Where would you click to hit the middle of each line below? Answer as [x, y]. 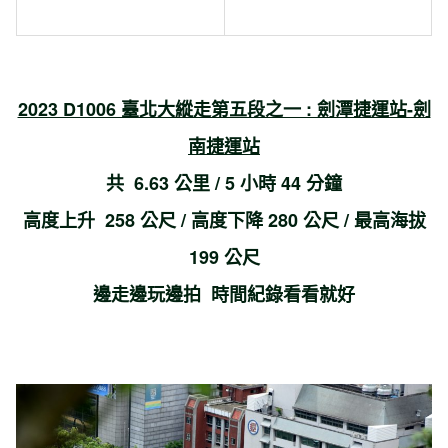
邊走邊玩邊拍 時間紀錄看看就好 [224, 293]
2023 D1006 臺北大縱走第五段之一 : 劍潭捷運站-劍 [224, 108]
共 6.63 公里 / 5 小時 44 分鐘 [224, 182]
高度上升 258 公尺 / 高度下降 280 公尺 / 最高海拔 [224, 219]
